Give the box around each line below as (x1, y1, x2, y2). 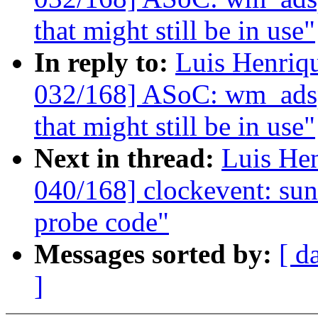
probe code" (34, 207, 169, 238)
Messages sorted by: (34, 238, 279, 270)
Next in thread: (34, 143, 221, 174)
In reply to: (34, 47, 175, 78)
